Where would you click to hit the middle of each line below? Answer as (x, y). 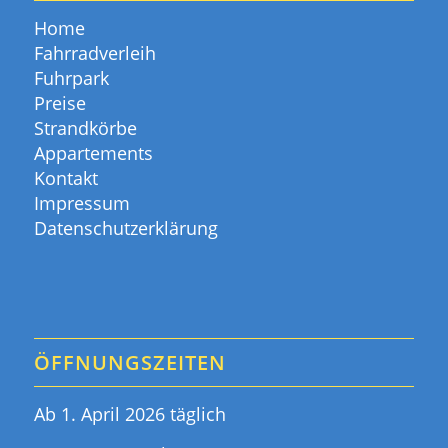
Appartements (93, 152)
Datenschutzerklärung (125, 227)
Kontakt (65, 177)
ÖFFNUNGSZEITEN (129, 362)
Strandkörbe (85, 127)
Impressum (81, 202)
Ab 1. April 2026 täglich (129, 414)
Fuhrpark (71, 77)
